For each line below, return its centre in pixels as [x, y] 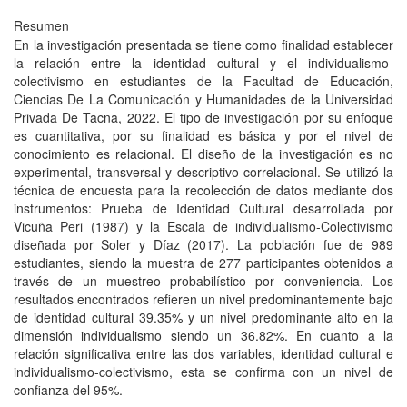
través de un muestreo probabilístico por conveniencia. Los [203, 281]
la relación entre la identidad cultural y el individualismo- [203, 63]
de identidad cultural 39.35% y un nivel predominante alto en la [203, 318]
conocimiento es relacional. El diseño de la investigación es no [203, 154]
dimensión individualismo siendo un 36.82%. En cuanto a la [203, 336]
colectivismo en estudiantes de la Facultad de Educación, [203, 81]
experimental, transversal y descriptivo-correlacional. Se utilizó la [203, 172]
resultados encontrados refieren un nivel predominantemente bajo [203, 299]
